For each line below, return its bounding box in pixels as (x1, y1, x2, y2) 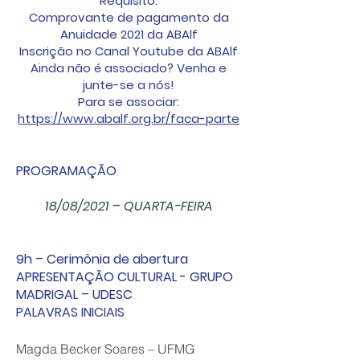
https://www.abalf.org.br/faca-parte (18, 110, 239, 127)
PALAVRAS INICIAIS (16, 303, 125, 321)
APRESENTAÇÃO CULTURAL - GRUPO (16, 268, 233, 286)
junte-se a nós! (83, 76, 174, 93)
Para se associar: (78, 93, 179, 110)
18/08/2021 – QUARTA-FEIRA (44, 197, 213, 215)
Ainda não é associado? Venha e (31, 59, 227, 76)
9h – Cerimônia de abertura (16, 250, 191, 268)
